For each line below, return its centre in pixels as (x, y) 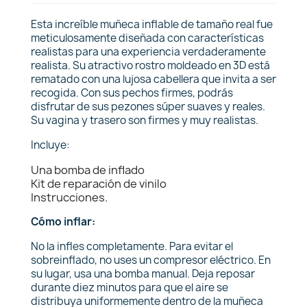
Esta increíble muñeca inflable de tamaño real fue (152, 24)
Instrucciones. (69, 197)
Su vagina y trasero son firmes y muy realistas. (145, 120)
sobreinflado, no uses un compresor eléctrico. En (151, 260)
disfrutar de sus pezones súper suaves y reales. (148, 107)
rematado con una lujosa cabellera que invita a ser (153, 79)
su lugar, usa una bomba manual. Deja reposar (143, 274)
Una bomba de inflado (88, 170)
